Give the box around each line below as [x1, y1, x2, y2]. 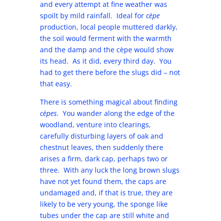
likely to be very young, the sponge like [39, 199, 168, 209]
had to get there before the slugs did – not [39, 68, 180, 77]
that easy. [39, 79, 72, 88]
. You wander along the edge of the [56, 109, 175, 118]
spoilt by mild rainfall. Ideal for [39, 11, 146, 20]
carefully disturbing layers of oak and [39, 131, 163, 141]
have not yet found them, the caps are [39, 177, 166, 186]
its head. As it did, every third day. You [39, 56, 172, 66]
